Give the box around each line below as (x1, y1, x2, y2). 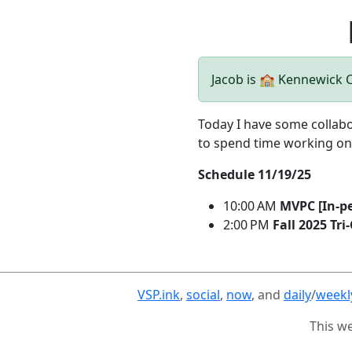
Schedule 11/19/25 (198, 166, 311, 183)
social (186, 286, 220, 303)
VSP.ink (137, 286, 180, 303)
